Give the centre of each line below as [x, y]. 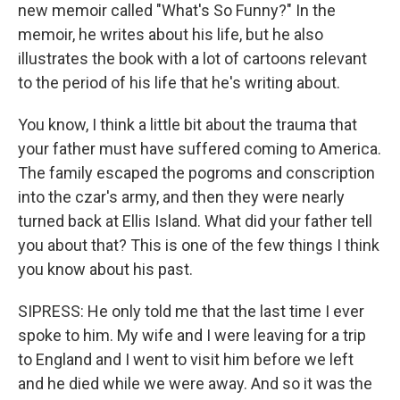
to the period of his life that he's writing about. [179, 83]
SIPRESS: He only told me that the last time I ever [191, 311]
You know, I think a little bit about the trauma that [187, 125]
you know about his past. [105, 269]
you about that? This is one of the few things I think [199, 245]
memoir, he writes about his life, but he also [171, 34]
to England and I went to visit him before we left [186, 359]
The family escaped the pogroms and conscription [196, 173]
